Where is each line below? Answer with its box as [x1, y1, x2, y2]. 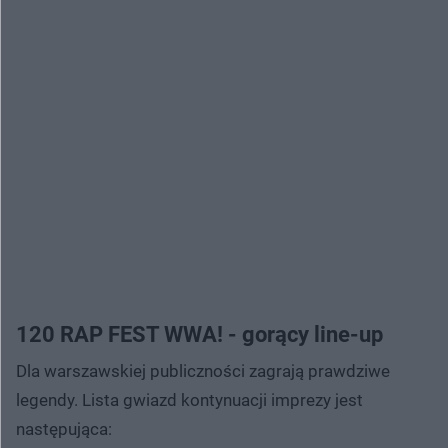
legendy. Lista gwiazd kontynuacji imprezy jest [16, 389, 363, 410]
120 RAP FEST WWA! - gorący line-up [16, 321, 383, 347]
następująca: [16, 418, 112, 439]
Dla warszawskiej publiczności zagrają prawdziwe [16, 360, 390, 381]
